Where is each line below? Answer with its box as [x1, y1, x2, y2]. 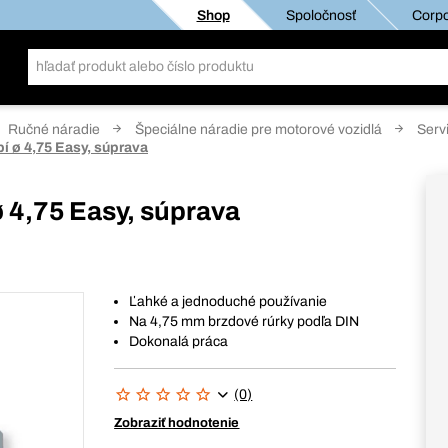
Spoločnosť [285, 7, 355, 23]
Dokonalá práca [129, 334, 229, 349]
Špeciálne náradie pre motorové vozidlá [135, 122, 382, 137]
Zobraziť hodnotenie [114, 416, 240, 430]
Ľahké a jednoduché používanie [129, 294, 328, 309]
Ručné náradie [8, 122, 100, 137]
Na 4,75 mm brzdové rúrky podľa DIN [129, 314, 360, 329]
